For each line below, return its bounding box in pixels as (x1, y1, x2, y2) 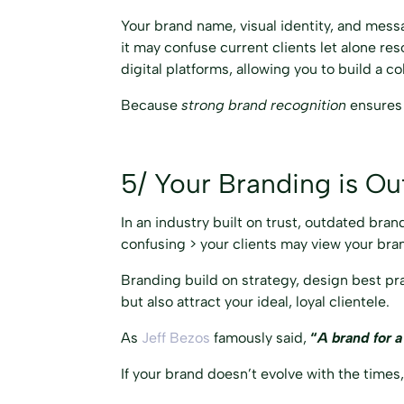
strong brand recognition (181, 96, 347, 114)
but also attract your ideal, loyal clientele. (121, 292, 390, 310)
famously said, (210, 328, 311, 346)
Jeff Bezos (142, 328, 211, 346)
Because (121, 96, 182, 114)
